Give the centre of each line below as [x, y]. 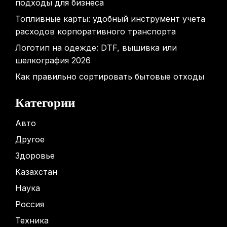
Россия [30, 204]
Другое [30, 139]
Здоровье [35, 156]
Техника [32, 220]
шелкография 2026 [53, 60]
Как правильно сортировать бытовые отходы [110, 77]
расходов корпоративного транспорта [96, 31]
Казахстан [36, 172]
